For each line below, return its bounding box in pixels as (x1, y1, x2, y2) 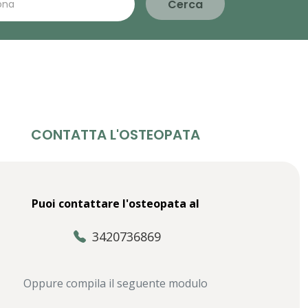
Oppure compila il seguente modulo (23, 275, 208, 291)
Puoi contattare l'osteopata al (32, 195, 199, 211)
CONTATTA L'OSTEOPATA (31, 124, 200, 144)
